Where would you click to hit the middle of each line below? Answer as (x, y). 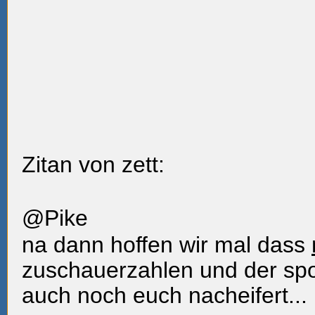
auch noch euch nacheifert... (165, 295)
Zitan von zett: (93, 165)
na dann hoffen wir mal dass (167, 245)
